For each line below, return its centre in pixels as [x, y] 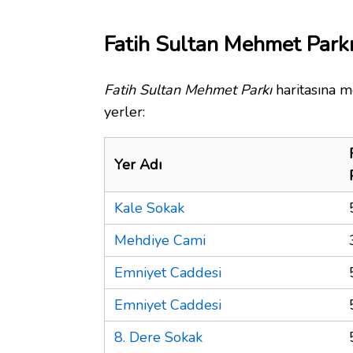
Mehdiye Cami [160, 240]
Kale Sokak [149, 208]
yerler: [124, 111]
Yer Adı [138, 164]
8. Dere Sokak [158, 337]
